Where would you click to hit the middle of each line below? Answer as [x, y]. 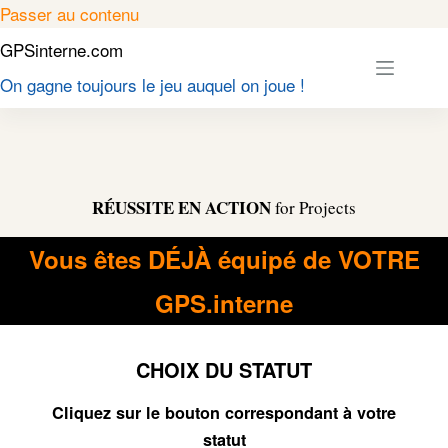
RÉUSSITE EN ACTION [181, 207]
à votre [369, 413]
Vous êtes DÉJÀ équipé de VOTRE [224, 259]
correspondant [284, 413]
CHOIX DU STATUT [224, 369]
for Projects [313, 207]
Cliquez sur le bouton [138, 413]
